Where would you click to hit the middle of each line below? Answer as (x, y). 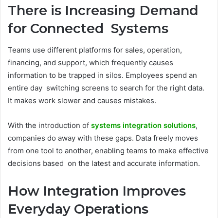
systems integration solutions (143, 126)
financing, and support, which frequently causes (91, 63)
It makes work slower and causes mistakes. (82, 101)
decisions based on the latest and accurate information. (104, 163)
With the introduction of (49, 126)
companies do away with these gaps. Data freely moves (103, 138)
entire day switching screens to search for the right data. (106, 88)
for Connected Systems (88, 28)
